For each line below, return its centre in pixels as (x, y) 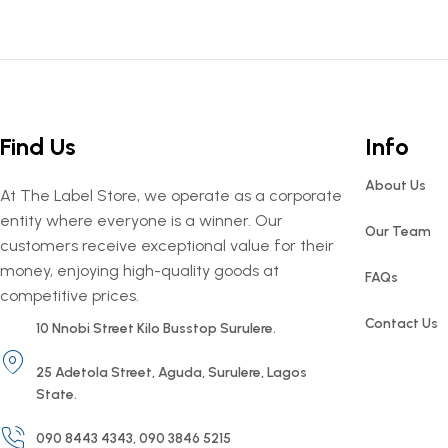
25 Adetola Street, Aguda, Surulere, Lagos (172, 372)
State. (57, 394)
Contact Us (401, 323)
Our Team (397, 231)
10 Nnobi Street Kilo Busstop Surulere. (156, 328)
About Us (395, 185)
